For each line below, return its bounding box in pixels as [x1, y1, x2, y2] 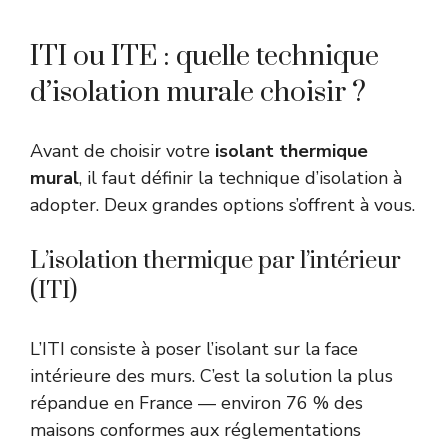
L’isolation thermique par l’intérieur [30, 246, 401, 277]
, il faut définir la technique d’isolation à [79, 166, 402, 191]
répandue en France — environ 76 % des [30, 391, 363, 416]
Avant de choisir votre [30, 139, 215, 164]
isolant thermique [215, 139, 368, 164]
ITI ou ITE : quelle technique [30, 39, 379, 75]
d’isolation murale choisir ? [30, 75, 366, 111]
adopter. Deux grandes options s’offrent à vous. [30, 193, 415, 218]
